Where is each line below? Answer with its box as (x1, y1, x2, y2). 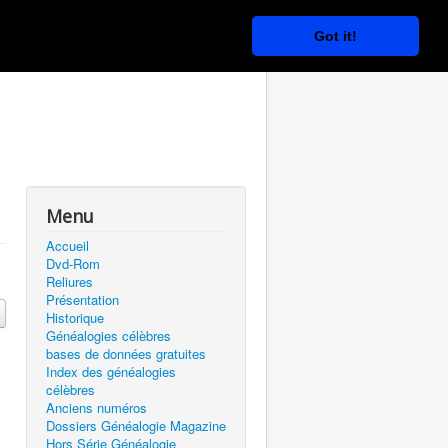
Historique (46, 308, 104, 327)
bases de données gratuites (46, 344, 206, 363)
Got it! (314, 27, 358, 44)
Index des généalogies (46, 362, 176, 381)
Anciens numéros (46, 398, 147, 417)
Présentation (46, 290, 119, 309)
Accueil (46, 236, 89, 255)
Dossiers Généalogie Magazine (46, 416, 226, 435)
